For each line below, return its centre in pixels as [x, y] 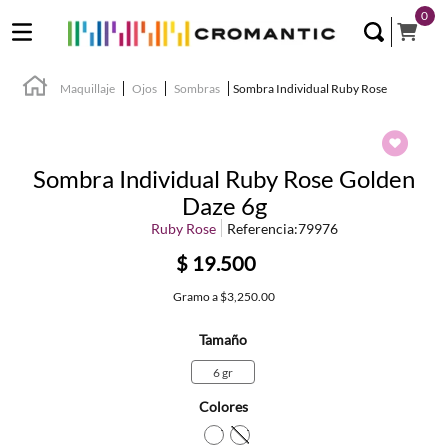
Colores [223, 406]
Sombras [197, 88]
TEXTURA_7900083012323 [343, 434]
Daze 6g [224, 205]
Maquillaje [87, 88]
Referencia [260, 228]
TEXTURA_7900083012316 [317, 434]
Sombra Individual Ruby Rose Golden [224, 178]
